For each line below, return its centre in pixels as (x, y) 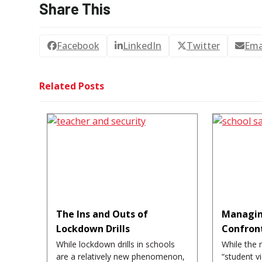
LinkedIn (142, 46)
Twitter (203, 46)
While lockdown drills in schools (115, 244)
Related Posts (72, 86)
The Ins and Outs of (102, 214)
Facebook (78, 46)
